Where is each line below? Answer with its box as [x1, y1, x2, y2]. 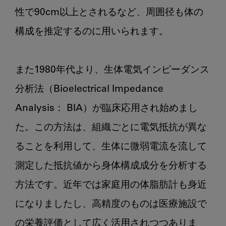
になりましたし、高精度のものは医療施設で [15, 199, 207, 209]
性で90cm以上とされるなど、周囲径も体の [15, 8, 203, 18]
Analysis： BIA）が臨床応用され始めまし [15, 103, 198, 114]
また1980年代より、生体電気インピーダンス [15, 65, 209, 75]
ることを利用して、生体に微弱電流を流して [15, 142, 207, 152]
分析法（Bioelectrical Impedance [15, 84, 163, 94]
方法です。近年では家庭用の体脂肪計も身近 [15, 180, 207, 190]
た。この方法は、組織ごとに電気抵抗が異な [15, 123, 207, 133]
